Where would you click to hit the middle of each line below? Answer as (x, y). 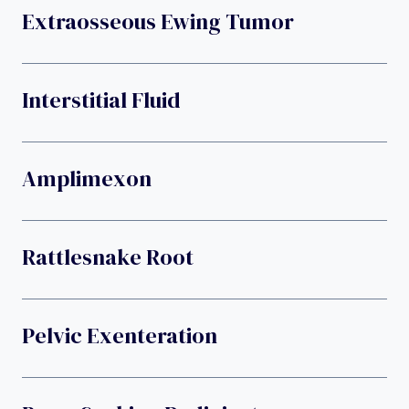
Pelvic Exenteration (120, 335)
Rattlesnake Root (108, 257)
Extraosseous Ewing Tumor (158, 21)
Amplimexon (87, 178)
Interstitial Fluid (101, 100)
